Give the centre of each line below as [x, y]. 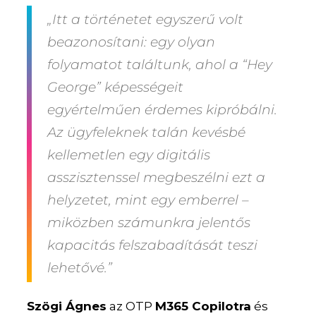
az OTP [131, 306]
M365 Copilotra [203, 306]
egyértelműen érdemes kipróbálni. [163, 110]
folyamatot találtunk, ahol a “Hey [160, 65]
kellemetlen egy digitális [129, 155]
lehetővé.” [80, 268]
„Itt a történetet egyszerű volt [146, 20]
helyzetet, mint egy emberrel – [148, 200]
